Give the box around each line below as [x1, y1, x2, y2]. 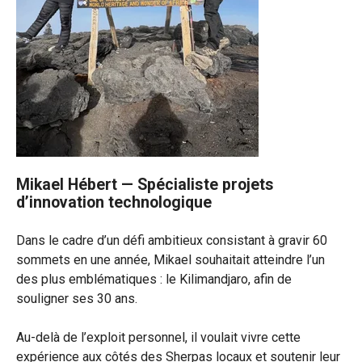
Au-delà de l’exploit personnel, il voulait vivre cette [16, 330, 301, 345]
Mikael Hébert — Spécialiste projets [16, 175, 274, 194]
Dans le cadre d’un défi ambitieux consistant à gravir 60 [16, 233, 327, 248]
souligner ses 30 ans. [16, 291, 137, 306]
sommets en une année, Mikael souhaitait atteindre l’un [16, 252, 325, 267]
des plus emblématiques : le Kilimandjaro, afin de [16, 271, 292, 287]
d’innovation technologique [16, 193, 216, 212]
